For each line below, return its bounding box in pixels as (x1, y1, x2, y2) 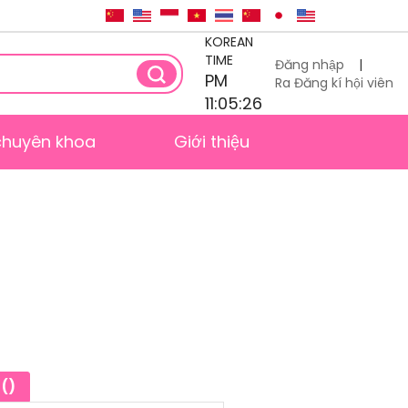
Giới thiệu (173, 130, 250, 153)
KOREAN (205, 33, 253, 51)
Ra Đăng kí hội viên (275, 74, 394, 92)
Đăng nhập (275, 56, 345, 74)
